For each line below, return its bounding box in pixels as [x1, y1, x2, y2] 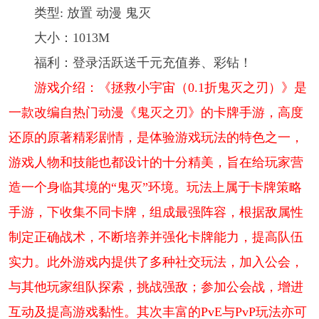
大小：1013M [33, 30, 110, 45]
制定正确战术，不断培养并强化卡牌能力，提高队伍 [8, 229, 303, 244]
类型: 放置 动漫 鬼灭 [33, 5, 151, 20]
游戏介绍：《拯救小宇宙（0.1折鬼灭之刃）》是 [33, 80, 307, 95]
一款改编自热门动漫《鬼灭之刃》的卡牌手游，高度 [8, 105, 303, 120]
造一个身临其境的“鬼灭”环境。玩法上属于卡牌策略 [8, 179, 302, 194]
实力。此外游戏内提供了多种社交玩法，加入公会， [8, 254, 303, 269]
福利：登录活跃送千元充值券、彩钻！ [33, 55, 252, 70]
